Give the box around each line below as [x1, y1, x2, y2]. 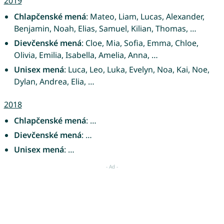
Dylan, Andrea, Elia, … [13, 75, 94, 87]
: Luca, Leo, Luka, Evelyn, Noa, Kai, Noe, [63, 63, 209, 75]
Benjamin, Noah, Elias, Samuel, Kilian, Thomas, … [13, 22, 196, 34]
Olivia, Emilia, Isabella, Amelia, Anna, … [13, 49, 158, 60]
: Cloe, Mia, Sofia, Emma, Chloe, [81, 37, 198, 48]
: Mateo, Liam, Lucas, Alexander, [85, 10, 204, 22]
